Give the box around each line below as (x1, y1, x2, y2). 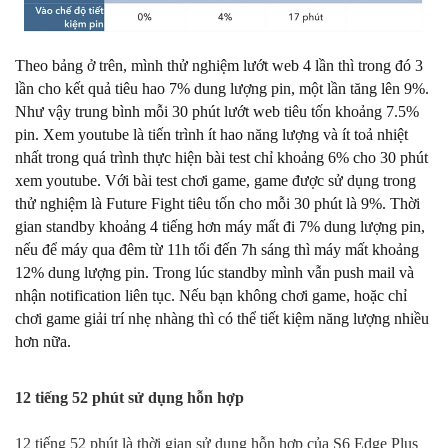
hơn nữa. (15, 333, 71, 350)
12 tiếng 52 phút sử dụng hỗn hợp (15, 389, 244, 406)
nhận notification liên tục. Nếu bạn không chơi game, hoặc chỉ (15, 287, 407, 304)
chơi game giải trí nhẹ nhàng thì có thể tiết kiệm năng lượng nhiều (15, 310, 429, 327)
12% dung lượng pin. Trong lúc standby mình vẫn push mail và (15, 264, 414, 281)
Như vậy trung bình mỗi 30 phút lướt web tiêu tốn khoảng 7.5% (15, 103, 419, 120)
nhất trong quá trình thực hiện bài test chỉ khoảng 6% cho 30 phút (15, 149, 428, 166)
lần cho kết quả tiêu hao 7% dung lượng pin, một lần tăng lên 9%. (15, 80, 429, 97)
